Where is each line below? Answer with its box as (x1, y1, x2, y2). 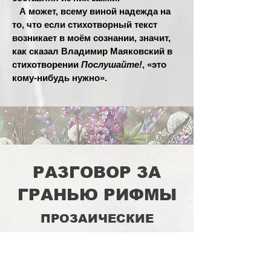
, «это (142, 59, 166, 70)
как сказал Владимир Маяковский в (12, 46, 172, 56)
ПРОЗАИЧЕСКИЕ (40, 212, 154, 225)
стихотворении (12, 59, 81, 70)
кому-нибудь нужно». (12, 73, 107, 83)
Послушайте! (81, 59, 142, 70)
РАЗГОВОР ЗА (33, 163, 161, 181)
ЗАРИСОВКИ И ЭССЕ (19, 235, 170, 249)
